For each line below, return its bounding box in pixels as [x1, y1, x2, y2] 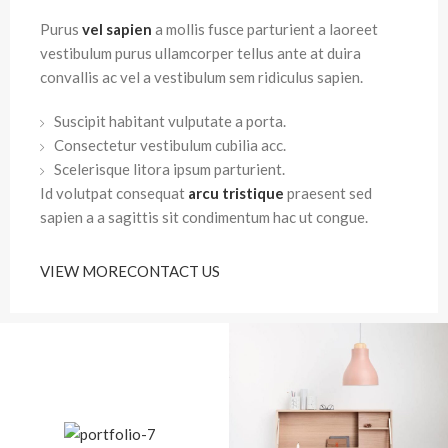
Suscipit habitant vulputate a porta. [54, 112, 286, 130]
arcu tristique [188, 184, 284, 202]
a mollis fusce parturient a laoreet [152, 20, 378, 38]
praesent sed [284, 184, 372, 202]
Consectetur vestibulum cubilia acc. [54, 136, 286, 154]
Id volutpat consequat [40, 184, 188, 202]
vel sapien [82, 20, 152, 38]
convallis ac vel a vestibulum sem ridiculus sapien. [40, 68, 363, 86]
